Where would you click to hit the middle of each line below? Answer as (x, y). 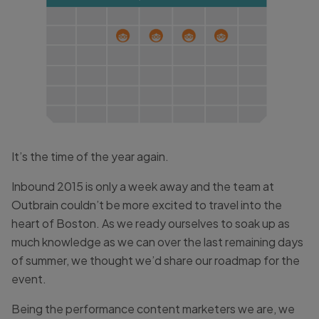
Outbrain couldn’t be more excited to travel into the (147, 204)
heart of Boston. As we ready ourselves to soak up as (151, 223)
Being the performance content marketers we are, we (153, 308)
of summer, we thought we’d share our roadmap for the (156, 260)
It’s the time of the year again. (90, 156)
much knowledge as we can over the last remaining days (157, 241)
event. (29, 278)
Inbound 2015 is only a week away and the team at (143, 186)
